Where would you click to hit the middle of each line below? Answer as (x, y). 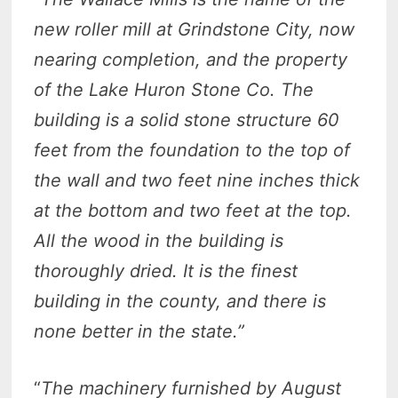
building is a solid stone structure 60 (187, 119)
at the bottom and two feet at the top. (193, 210)
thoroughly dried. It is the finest (166, 271)
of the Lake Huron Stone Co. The (174, 89)
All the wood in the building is (159, 240)
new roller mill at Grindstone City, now (195, 29)
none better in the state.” (139, 331)
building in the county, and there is (180, 301)
